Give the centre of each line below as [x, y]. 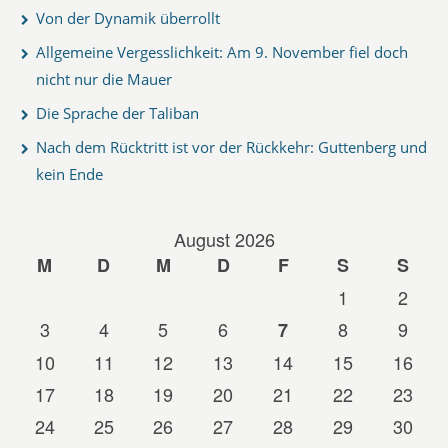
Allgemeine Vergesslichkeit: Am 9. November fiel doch [222, 51]
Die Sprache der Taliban [117, 112]
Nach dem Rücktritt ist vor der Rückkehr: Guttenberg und [231, 146]
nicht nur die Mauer [104, 78]
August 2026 [224, 238]
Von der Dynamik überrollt [128, 17]
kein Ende [69, 173]
